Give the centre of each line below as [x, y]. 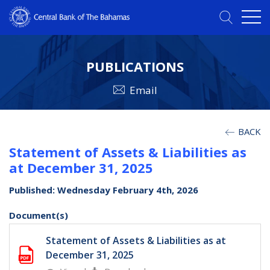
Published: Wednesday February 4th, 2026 [104, 190]
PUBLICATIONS [135, 67]
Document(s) [39, 215]
